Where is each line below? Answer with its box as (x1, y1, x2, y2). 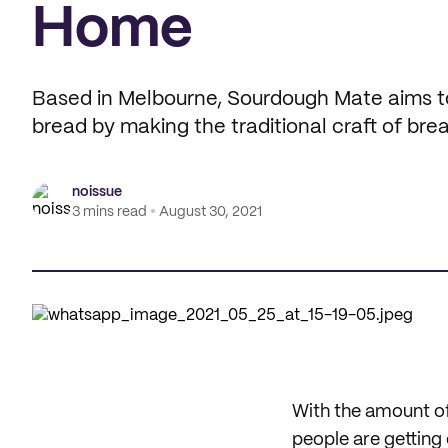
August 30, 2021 (159, 205, 262, 219)
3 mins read (72, 205, 147, 219)
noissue (72, 185, 122, 199)
